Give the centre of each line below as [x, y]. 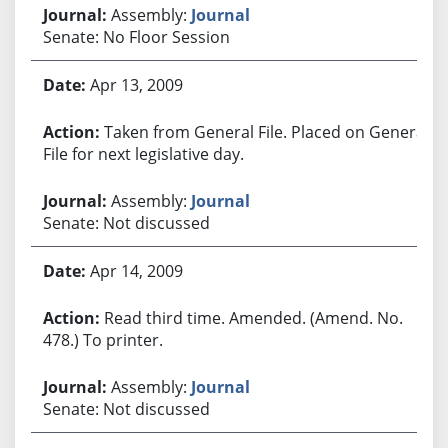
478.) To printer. [102, 339]
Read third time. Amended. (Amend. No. [253, 317]
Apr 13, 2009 [136, 84]
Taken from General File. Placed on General [266, 131]
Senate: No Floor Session [136, 36]
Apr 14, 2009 [136, 270]
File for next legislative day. [143, 153]
